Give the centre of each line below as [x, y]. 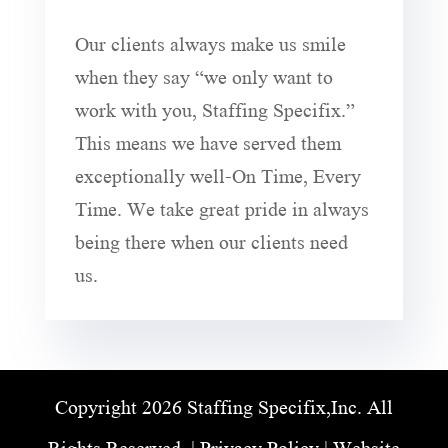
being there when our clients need [211, 240]
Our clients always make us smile [210, 42]
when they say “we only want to [203, 75]
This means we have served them [207, 141]
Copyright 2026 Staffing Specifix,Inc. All [223, 405]
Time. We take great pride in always [221, 207]
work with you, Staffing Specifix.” [214, 108]
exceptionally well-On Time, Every [217, 174]
